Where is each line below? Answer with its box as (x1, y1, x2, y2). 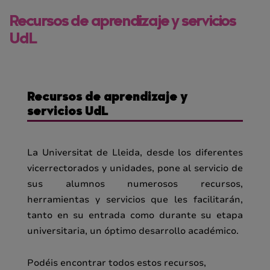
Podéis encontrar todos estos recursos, (27, 257, 206, 269)
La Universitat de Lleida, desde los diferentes (27, 146, 243, 159)
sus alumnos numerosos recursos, (27, 178, 243, 190)
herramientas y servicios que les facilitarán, (27, 193, 243, 206)
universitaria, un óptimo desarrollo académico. (27, 225, 239, 237)
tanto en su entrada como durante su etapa (27, 209, 243, 221)
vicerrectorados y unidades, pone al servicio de (27, 162, 243, 174)
